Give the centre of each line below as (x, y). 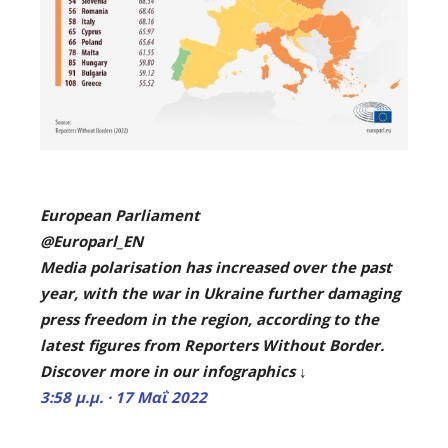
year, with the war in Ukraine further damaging (220, 292)
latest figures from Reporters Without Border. (212, 344)
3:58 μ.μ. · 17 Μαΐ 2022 (123, 396)
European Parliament (120, 214)
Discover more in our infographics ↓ (173, 370)
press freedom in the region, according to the (209, 318)
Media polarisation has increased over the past (216, 266)
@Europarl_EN (91, 240)
